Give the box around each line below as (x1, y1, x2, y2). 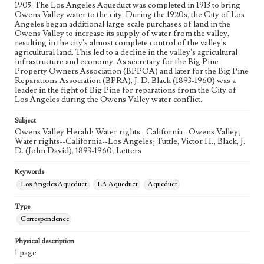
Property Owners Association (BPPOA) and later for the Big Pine (15, 66, 249, 77)
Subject (15, 116, 36, 125)
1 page (15, 247, 37, 258)
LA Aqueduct (97, 180, 138, 189)
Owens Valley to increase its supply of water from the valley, (15, 28, 229, 39)
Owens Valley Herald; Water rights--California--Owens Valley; (15, 127, 240, 137)
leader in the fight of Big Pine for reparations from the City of (15, 85, 236, 95)
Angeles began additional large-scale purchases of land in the (15, 19, 230, 29)
